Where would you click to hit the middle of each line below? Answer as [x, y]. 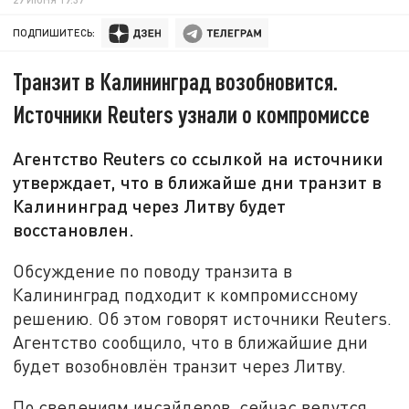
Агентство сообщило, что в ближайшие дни [191, 341]
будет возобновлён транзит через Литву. [180, 365]
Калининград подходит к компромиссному [186, 294]
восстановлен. [74, 230]
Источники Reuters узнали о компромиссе [192, 114]
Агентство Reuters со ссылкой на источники [199, 158]
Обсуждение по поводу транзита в [153, 270]
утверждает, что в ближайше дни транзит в [198, 182]
